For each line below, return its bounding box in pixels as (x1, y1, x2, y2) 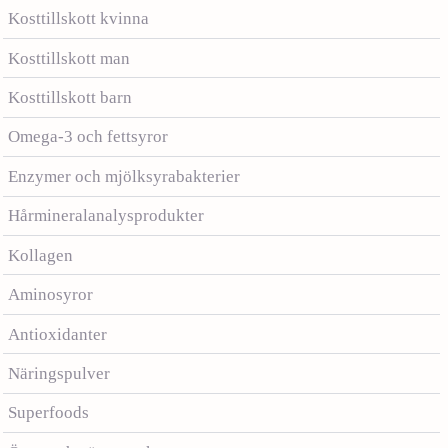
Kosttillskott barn (8, 87, 132, 107)
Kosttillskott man (8, 48, 130, 68)
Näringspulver (8, 364, 110, 384)
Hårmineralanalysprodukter (8, 206, 204, 226)
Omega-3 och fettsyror (8, 127, 168, 147)
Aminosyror (8, 285, 93, 305)
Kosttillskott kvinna (8, 9, 149, 29)
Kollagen (8, 245, 73, 265)
